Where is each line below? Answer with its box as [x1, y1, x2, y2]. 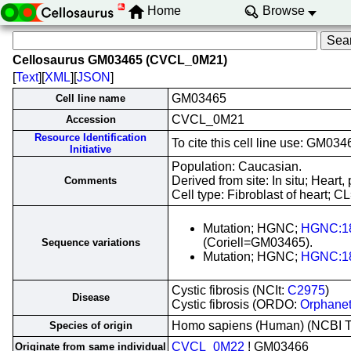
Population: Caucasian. [172, 160, 302, 173]
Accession [65, 114, 116, 125]
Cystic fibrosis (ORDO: [172, 298, 300, 311]
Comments [64, 175, 117, 186]
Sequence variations [41, 237, 140, 248]
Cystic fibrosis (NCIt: [172, 284, 288, 297]
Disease [71, 291, 110, 303]
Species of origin [49, 320, 132, 331]
